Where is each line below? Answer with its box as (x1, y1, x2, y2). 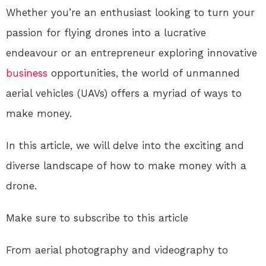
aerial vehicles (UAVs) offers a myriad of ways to (6, 87, 242, 99)
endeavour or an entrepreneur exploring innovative (6, 46, 257, 59)
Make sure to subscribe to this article (6, 211, 188, 224)
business (6, 66, 47, 79)
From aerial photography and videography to (6, 243, 228, 256)
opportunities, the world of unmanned (47, 66, 240, 79)
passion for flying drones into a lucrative (6, 26, 206, 39)
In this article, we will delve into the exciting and (6, 139, 244, 151)
